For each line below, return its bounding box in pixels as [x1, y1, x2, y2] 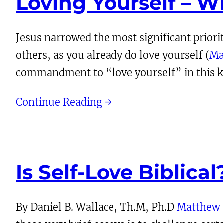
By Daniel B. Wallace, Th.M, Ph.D [16, 200, 177, 213]
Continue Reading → [16, 95, 112, 108]
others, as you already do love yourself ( [16, 48, 209, 61]
